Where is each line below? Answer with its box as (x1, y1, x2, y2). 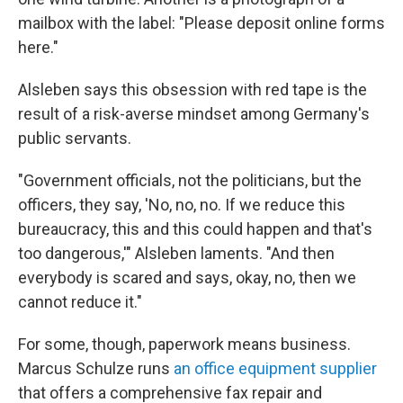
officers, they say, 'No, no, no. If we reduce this (18, 195, 345, 214)
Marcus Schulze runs (18, 359, 174, 378)
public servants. (18, 129, 131, 148)
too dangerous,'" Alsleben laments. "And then (18, 244, 335, 263)
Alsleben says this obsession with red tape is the (18, 80, 367, 99)
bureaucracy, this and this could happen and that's (18, 219, 372, 238)
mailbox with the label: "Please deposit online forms (18, 13, 385, 32)
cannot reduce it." (18, 292, 142, 311)
